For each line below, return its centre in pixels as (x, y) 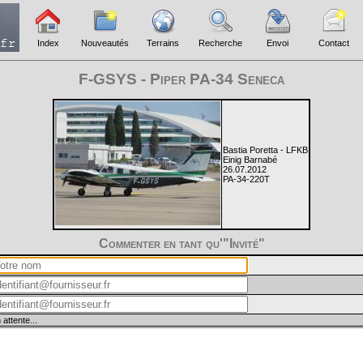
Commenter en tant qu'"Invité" (181, 243)
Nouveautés (105, 43)
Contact (334, 43)
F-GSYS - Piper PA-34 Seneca (181, 79)
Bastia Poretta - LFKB (265, 149)
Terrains (163, 43)
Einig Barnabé (250, 159)
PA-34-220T (246, 179)
